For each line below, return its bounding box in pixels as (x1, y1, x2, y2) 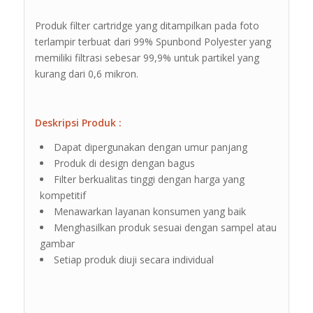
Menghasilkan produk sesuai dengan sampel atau (53, 220, 277, 234)
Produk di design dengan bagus (53, 156, 195, 170)
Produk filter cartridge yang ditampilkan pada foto (34, 19, 259, 33)
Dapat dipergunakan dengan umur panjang (53, 140, 247, 154)
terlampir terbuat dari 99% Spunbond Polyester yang (34, 35, 271, 49)
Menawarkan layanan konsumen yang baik (53, 204, 246, 218)
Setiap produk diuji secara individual (53, 252, 214, 266)
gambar (39, 236, 75, 250)
